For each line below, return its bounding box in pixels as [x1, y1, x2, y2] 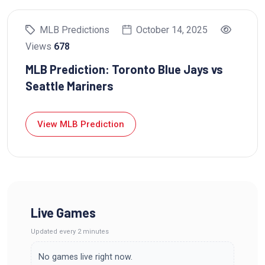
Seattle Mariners [25, 78, 114, 93]
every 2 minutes [59, 227, 109, 235]
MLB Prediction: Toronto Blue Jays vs [25, 62, 223, 76]
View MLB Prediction [37, 118, 124, 130]
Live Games [31, 204, 96, 220]
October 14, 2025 [136, 24, 208, 35]
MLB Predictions [40, 24, 109, 35]
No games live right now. [38, 251, 132, 262]
